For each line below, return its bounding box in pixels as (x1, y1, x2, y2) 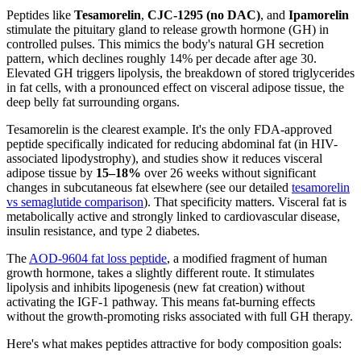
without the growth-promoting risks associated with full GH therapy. (6, 309, 353, 323)
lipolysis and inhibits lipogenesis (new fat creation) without (6, 280, 305, 294)
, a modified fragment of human (167, 251, 327, 265)
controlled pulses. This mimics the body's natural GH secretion (6, 36, 324, 51)
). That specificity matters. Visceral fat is (143, 194, 346, 209)
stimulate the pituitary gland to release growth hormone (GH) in (6, 22, 329, 36)
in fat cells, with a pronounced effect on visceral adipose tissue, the (6, 80, 344, 94)
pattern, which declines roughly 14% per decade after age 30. (6, 51, 317, 65)
